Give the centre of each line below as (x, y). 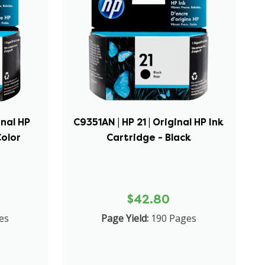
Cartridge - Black (148, 137)
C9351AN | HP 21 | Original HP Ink (149, 122)
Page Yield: (125, 218)
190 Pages (173, 218)
